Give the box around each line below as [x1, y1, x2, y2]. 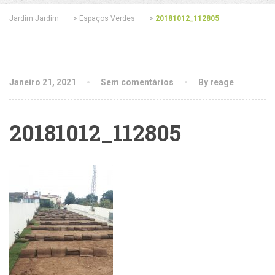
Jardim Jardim [9, 14, 59, 23]
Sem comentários [101, 77, 174, 87]
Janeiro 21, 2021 [9, 77, 76, 87]
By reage [198, 77, 234, 87]
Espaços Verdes [79, 14, 135, 23]
